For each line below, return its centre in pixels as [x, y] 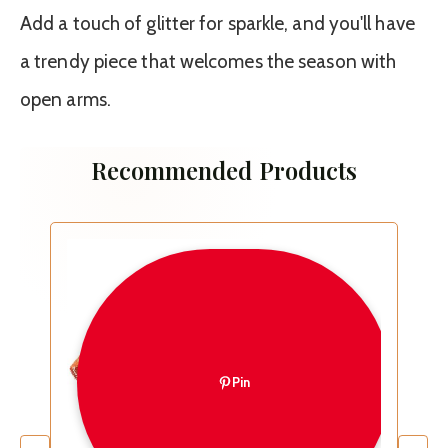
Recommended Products [224, 169]
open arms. [65, 99]
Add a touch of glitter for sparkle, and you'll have [217, 23]
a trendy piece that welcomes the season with [208, 61]
